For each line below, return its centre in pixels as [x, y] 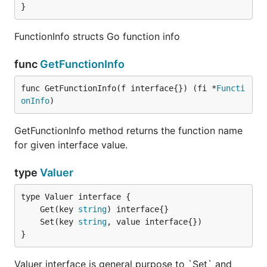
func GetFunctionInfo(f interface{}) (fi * [119, 88]
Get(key [59, 209]
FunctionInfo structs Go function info [97, 36]
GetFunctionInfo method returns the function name [128, 131]
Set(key [59, 222]
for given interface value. [71, 145]
